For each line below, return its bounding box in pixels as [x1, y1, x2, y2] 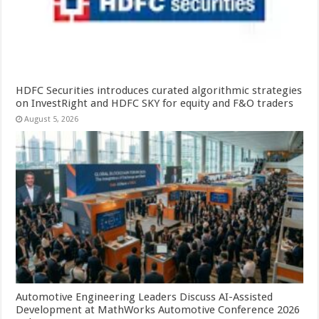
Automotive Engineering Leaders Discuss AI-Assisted [16, 291, 273, 304]
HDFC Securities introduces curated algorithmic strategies [16, 83, 303, 97]
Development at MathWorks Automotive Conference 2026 [16, 303, 300, 317]
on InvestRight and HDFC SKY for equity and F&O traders [16, 96, 294, 110]
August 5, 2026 [24, 114, 79, 124]
